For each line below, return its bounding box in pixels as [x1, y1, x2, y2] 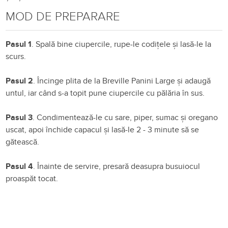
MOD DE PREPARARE [6, 9, 121, 24]
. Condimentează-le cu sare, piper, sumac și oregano [33, 112, 218, 123]
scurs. [6, 51, 26, 62]
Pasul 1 [6, 39, 32, 49]
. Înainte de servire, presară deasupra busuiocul [33, 161, 201, 172]
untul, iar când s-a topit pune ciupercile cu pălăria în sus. [6, 88, 205, 98]
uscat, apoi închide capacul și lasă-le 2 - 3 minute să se [6, 124, 199, 135]
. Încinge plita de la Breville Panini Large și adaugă [33, 75, 211, 86]
